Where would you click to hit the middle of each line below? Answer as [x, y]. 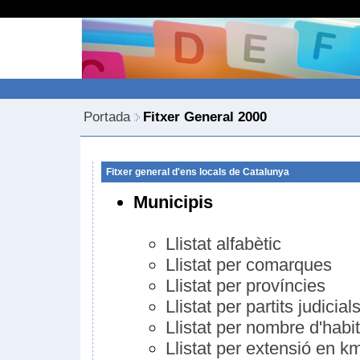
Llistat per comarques [249, 265]
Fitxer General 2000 [205, 117]
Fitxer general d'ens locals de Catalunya [198, 172]
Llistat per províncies [245, 286]
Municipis [173, 202]
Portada [107, 117]
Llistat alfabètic [223, 244]
